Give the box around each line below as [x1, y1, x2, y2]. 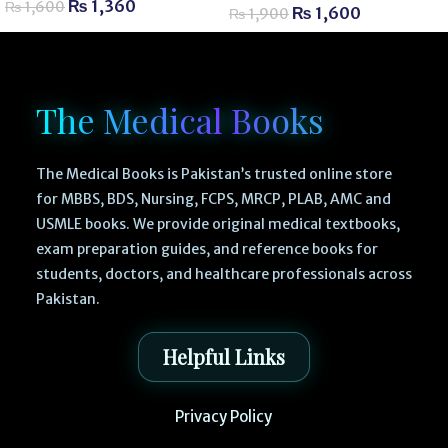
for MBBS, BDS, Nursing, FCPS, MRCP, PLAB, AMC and [35, 190, 391, 209]
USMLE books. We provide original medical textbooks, [35, 215, 400, 234]
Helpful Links [162, 343, 285, 371]
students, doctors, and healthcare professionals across [35, 265, 412, 284]
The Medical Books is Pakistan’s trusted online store [35, 165, 392, 184]
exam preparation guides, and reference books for [35, 240, 378, 259]
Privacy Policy [175, 407, 273, 427]
